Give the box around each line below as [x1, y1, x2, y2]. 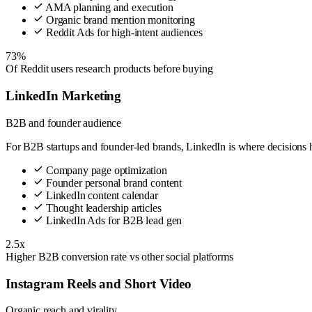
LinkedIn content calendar [43, 189, 158, 201]
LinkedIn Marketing [6, 88, 122, 104]
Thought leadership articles [43, 201, 162, 214]
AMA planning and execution [43, 1, 173, 14]
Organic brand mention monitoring [43, 14, 195, 26]
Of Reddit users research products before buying [6, 63, 213, 75]
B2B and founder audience [6, 116, 122, 129]
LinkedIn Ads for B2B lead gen [43, 214, 182, 226]
